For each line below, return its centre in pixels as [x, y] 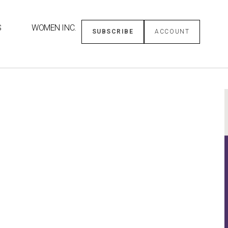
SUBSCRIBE [113, 32]
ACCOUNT [172, 32]
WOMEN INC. [54, 28]
